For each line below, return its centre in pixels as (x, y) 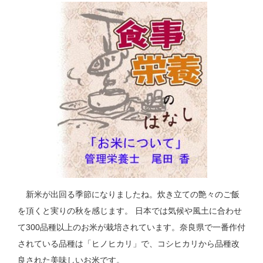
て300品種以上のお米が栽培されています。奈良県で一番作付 (131, 227)
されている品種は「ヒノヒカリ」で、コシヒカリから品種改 (129, 244)
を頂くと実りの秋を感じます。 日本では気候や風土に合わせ (130, 211)
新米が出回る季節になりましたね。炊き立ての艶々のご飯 (129, 195)
